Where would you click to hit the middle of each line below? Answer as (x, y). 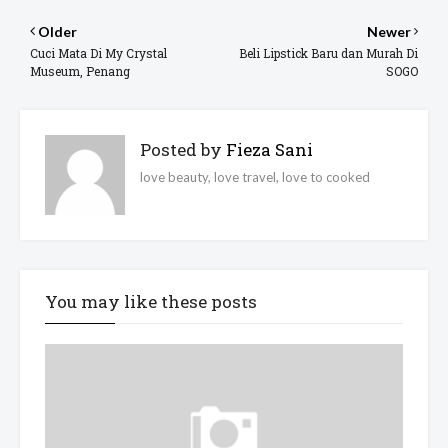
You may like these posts (151, 301)
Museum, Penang (80, 70)
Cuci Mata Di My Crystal (98, 52)
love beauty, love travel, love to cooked (255, 176)
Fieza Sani (267, 149)
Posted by (181, 149)
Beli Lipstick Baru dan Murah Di (328, 52)
